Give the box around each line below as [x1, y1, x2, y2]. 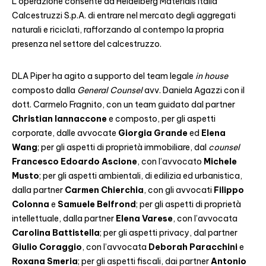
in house [195, 71, 228, 81]
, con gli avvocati [144, 185, 214, 195]
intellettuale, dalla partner [12, 213, 116, 224]
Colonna [12, 199, 49, 210]
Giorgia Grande [118, 128, 188, 138]
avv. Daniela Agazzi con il [142, 85, 245, 96]
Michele [202, 156, 237, 167]
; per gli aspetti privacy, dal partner [100, 227, 237, 238]
